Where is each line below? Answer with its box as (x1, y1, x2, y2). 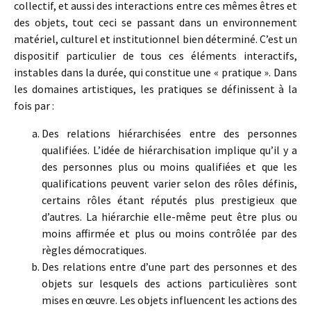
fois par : (14, 99, 54, 112)
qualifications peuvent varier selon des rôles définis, (42, 176, 297, 190)
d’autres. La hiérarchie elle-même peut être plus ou (42, 210, 297, 224)
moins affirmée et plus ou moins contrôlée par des (42, 226, 297, 240)
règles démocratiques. (42, 243, 146, 257)
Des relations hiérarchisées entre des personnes (42, 126, 297, 140)
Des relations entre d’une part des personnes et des (42, 260, 297, 274)
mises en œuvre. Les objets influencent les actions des (42, 293, 297, 307)
